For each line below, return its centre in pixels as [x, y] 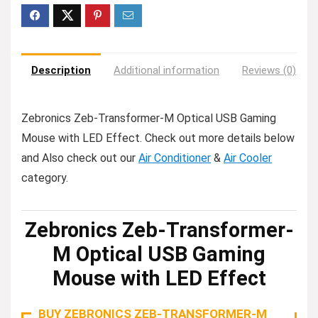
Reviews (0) [269, 70]
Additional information [166, 70]
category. [45, 178]
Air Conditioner [175, 158]
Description [61, 70]
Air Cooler [248, 158]
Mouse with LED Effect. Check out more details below [158, 138]
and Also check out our [80, 158]
